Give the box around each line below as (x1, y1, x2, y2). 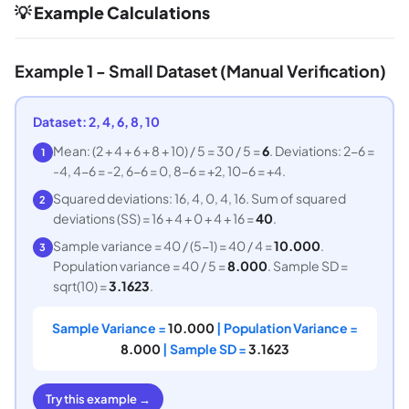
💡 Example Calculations (15, 2, 210, 23)
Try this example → (45, 391, 151, 406)
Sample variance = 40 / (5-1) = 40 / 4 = (52, 236, 274, 254)
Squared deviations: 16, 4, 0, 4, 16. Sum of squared (52, 189, 346, 206)
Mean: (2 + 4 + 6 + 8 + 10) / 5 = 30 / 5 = (52, 142, 262, 159)
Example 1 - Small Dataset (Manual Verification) (15, 60, 386, 81)
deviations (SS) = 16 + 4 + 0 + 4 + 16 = (52, 209, 256, 226)
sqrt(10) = (52, 277, 109, 294)
